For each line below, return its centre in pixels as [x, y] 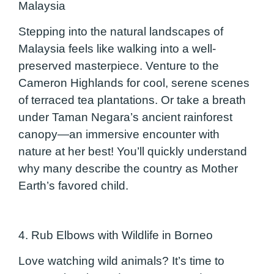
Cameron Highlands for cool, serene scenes [134, 83]
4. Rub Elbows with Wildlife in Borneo [116, 235]
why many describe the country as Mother [128, 168]
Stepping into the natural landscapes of [121, 31]
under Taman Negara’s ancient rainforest [125, 117]
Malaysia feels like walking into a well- [117, 48]
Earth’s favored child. [73, 185]
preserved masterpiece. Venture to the [119, 65]
